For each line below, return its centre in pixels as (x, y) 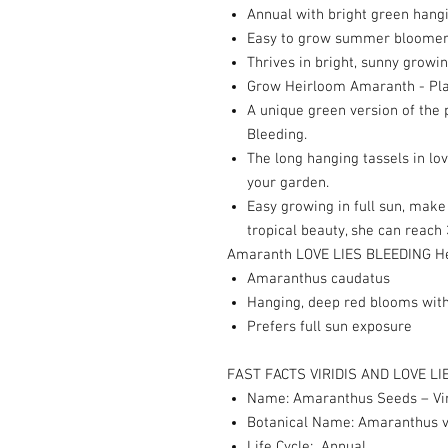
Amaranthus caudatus (318, 279)
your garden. (288, 183)
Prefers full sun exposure (329, 327)
